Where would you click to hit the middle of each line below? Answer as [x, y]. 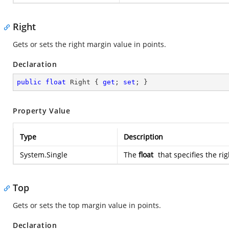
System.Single [44, 155]
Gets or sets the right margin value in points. [89, 44]
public [29, 82]
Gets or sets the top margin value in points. [87, 205]
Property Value [42, 111]
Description [143, 137]
